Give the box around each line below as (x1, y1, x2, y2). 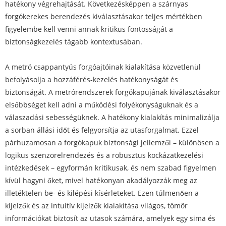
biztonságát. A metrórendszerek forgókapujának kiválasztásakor (5, 87, 220, 97)
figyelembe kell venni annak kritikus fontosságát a (5, 24, 173, 34)
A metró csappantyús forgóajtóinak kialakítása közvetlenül (5, 62, 201, 72)
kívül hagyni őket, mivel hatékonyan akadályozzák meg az (5, 176, 197, 186)
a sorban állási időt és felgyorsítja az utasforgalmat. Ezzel (5, 125, 199, 135)
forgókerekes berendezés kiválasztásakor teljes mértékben (5, 12, 202, 22)
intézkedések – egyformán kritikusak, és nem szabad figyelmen (5, 163, 216, 173)
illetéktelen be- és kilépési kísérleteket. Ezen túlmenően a (5, 188, 199, 198)
